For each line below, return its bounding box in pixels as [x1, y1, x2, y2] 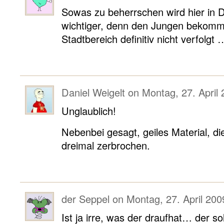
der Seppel [61, 191, 109, 206]
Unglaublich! [61, 103, 116, 118]
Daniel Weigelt [61, 84, 125, 99]
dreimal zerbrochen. [61, 137, 150, 152]
